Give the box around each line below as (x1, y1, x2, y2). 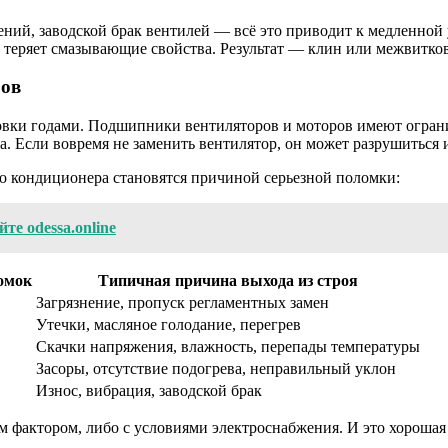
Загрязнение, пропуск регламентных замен (36, 294, 329, 312)
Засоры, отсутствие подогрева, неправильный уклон (36, 360, 396, 378)
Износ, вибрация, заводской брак (36, 382, 262, 400)
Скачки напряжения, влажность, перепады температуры (36, 338, 420, 356)
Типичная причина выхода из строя (98, 272, 358, 290)
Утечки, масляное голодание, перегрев (36, 316, 301, 334)
